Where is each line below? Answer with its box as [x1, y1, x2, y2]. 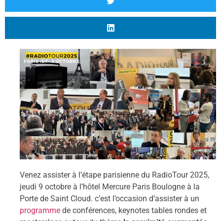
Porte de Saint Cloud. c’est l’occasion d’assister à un [20, 193, 199, 203]
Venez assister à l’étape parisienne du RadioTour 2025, [20, 170, 209, 180]
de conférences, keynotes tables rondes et [60, 205, 207, 215]
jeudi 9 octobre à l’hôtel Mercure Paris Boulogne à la [20, 182, 200, 191]
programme [20, 205, 60, 215]
